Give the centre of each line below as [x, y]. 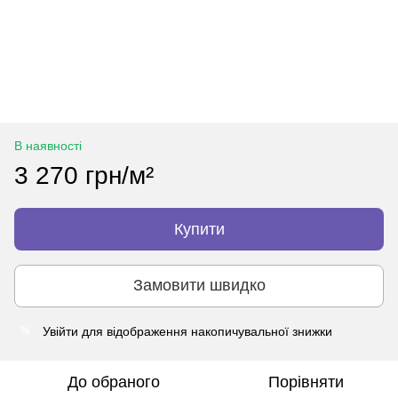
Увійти [60, 331]
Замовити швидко [199, 286]
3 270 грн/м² [84, 175]
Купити [199, 229]
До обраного [114, 382]
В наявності [48, 145]
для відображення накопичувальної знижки [205, 331]
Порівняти [306, 382]
